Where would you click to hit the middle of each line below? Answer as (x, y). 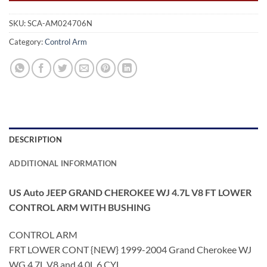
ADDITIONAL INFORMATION (63, 164)
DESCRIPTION (35, 140)
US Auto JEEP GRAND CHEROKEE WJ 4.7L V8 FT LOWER (130, 193)
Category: (27, 42)
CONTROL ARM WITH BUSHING (80, 207)
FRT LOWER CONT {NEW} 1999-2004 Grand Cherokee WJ (130, 249)
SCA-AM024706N (60, 24)
